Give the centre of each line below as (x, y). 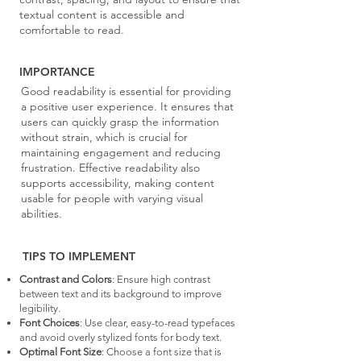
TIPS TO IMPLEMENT (79, 256)
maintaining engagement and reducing (121, 152)
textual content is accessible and (102, 15)
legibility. (40, 308)
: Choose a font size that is (162, 352)
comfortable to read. (72, 30)
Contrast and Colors (66, 279)
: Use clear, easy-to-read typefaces (158, 323)
